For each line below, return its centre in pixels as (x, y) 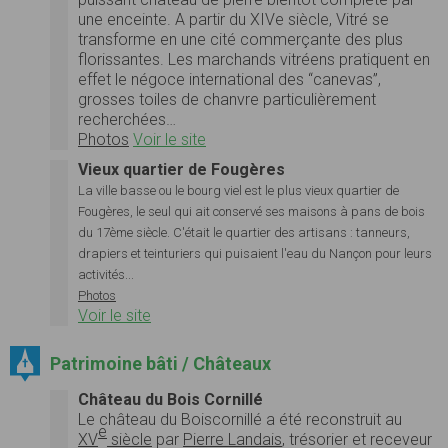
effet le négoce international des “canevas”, (229, 79)
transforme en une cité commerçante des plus (240, 39)
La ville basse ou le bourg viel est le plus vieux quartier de (238, 190)
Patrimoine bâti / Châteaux (160, 363)
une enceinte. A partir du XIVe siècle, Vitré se (233, 19)
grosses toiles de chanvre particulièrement (227, 99)
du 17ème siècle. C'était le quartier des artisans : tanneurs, (244, 232)
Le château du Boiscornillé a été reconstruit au (240, 420)
